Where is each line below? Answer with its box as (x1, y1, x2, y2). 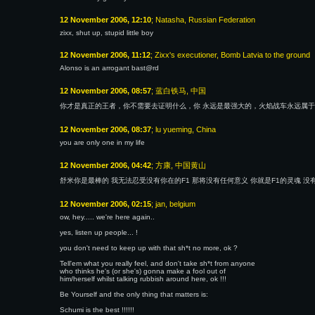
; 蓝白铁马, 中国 (151, 86, 206, 95)
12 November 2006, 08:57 (60, 86, 151, 95)
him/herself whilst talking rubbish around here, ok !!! (60, 275, 226, 283)
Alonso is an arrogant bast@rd (60, 64, 159, 72)
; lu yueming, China (151, 125, 216, 134)
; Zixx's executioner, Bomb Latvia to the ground (150, 51, 310, 59)
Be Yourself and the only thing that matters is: (60, 290, 208, 298)
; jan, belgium (151, 200, 195, 208)
